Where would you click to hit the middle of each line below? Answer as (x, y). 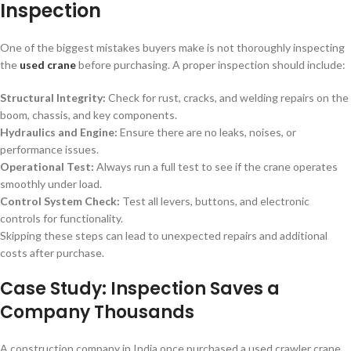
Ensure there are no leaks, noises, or (207, 132)
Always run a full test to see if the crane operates (216, 166)
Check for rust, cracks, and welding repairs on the (227, 98)
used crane (48, 65)
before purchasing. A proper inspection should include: (211, 65)
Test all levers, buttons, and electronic (215, 201)
